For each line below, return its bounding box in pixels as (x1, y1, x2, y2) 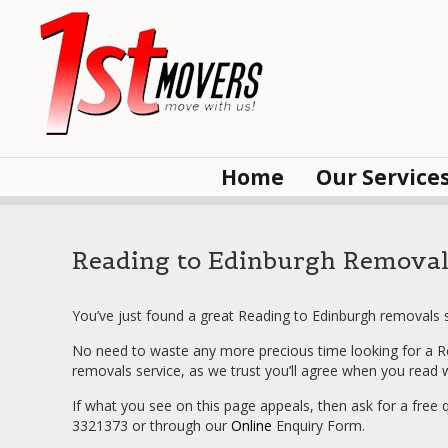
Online (231, 416, 272, 435)
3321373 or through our (72, 416, 231, 435)
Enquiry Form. (272, 416, 365, 435)
